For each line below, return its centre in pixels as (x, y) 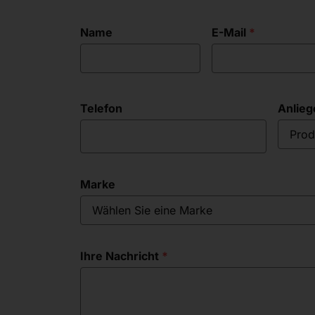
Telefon (101, 108)
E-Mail (229, 32)
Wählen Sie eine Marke (152, 210)
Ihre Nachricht (120, 256)
